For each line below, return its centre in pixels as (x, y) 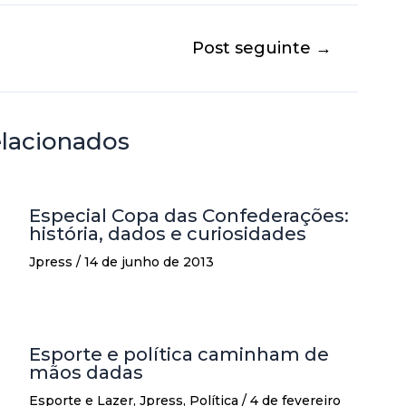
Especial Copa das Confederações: (189, 216)
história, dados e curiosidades (168, 234)
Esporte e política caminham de (179, 355)
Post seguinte (253, 48)
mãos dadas (86, 373)
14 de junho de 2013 (149, 262)
